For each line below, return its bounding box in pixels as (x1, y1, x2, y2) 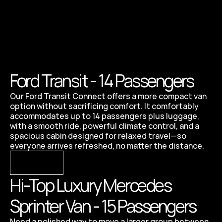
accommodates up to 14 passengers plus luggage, (10, 111, 199, 121)
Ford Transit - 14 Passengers (10, 69, 196, 93)
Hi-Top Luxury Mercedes (10, 173, 171, 197)
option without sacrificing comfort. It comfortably (10, 101, 199, 111)
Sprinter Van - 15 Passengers (10, 194, 196, 218)
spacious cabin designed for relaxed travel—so (10, 130, 186, 141)
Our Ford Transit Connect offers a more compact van (10, 91, 207, 102)
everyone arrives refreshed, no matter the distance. (10, 140, 204, 151)
